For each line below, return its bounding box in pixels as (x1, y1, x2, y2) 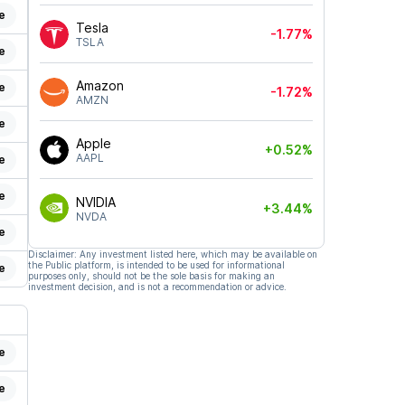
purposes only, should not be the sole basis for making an (27, 270, 275, 281)
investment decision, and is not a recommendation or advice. (27, 281, 287, 292)
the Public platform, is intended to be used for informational (27, 259, 285, 270)
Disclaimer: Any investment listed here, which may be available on (27, 249, 317, 259)
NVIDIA (75, 193, 116, 210)
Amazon (75, 78, 124, 93)
